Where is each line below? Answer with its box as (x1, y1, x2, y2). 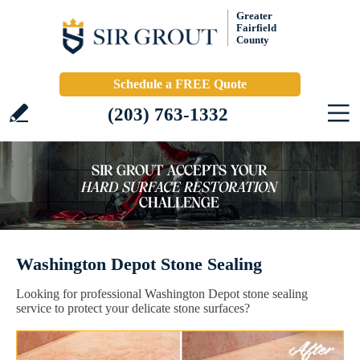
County (236, 34, 269, 46)
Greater (236, 10, 272, 22)
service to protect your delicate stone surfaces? (16, 301, 250, 315)
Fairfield (236, 22, 276, 34)
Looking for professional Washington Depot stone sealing (16, 287, 308, 301)
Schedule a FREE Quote (113, 77, 247, 91)
